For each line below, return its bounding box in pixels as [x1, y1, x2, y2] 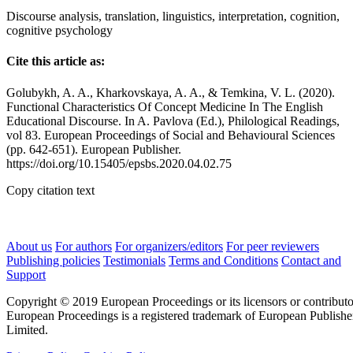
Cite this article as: [6, 54, 105, 69]
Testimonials [103, 253, 165, 267]
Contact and [281, 253, 341, 267]
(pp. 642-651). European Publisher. [6, 142, 181, 156]
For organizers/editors [115, 239, 223, 253]
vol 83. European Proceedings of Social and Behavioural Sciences [6, 128, 335, 142]
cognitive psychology [6, 24, 113, 38]
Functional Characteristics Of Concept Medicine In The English [6, 99, 323, 113]
